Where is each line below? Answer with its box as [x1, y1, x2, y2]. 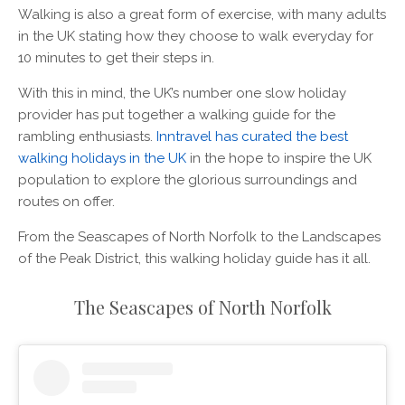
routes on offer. [18, 193, 118, 210]
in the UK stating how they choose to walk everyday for [18, 27, 373, 44]
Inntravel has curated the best [156, 127, 348, 145]
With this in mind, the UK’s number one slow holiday [18, 84, 346, 101]
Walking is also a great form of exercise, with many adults [18, 5, 386, 23]
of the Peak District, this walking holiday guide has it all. [18, 250, 374, 267]
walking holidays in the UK [18, 149, 186, 166]
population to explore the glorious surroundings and [18, 171, 357, 188]
